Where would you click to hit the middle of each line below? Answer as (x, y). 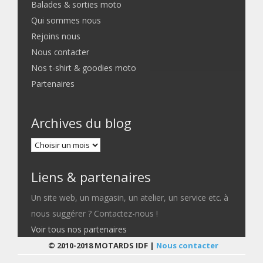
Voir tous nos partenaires (79, 229)
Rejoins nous (56, 36)
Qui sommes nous (66, 20)
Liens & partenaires (91, 176)
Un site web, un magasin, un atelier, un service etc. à (130, 197)
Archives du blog (82, 123)
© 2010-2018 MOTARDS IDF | (102, 245)
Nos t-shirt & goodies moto (84, 68)
